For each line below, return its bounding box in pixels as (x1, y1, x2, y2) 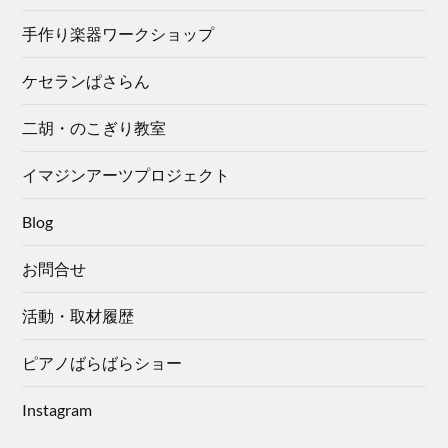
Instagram (22, 399, 93, 419)
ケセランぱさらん (22, 70, 151, 90)
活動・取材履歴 (22, 305, 135, 325)
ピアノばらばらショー (22, 352, 183, 372)
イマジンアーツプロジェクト (22, 164, 231, 184)
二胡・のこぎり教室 (22, 117, 167, 137)
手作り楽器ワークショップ (22, 23, 215, 43)
